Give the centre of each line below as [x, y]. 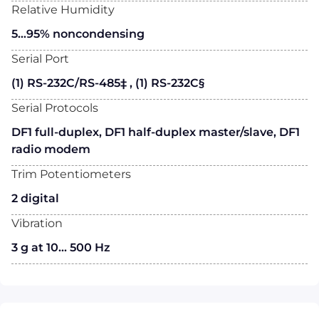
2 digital [35, 199]
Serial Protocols [55, 108]
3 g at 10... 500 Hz [61, 248]
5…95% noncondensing [78, 34]
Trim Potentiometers [71, 174]
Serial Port [40, 59]
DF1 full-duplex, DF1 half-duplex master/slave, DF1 [156, 132]
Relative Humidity [63, 10]
